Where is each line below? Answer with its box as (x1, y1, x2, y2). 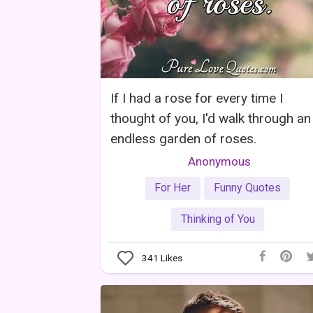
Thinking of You (180, 212, 255, 226)
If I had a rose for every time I (110, 89, 283, 106)
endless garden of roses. (110, 130, 256, 147)
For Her (154, 181, 191, 195)
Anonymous (188, 154, 251, 168)
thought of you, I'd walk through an (110, 110, 311, 126)
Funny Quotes (213, 181, 281, 195)
